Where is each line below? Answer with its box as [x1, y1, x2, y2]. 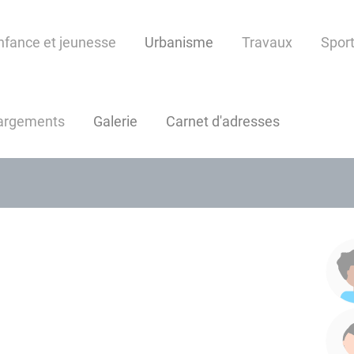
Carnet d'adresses [166, 113, 280, 130]
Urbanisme [145, 34, 213, 51]
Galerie [93, 113, 137, 130]
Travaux [242, 34, 292, 51]
